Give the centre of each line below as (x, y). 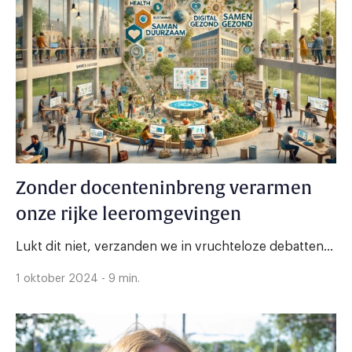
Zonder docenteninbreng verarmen (164, 189)
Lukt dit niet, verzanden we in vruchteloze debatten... (174, 247)
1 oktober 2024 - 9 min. (78, 279)
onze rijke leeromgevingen (128, 215)
